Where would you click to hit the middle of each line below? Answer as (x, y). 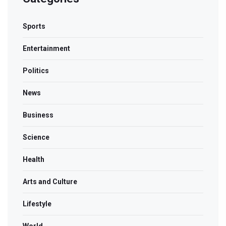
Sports (34, 26)
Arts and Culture (50, 182)
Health (34, 160)
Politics (36, 71)
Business (38, 115)
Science (36, 137)
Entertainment (46, 49)
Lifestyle (37, 204)
